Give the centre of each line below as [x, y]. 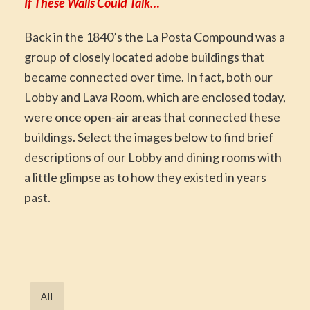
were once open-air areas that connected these [152, 117]
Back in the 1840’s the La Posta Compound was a [155, 36]
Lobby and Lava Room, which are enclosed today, [155, 97]
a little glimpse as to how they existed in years [145, 177]
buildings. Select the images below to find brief [149, 137]
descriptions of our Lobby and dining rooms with [153, 157]
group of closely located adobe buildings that [144, 56]
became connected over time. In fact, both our [148, 76]
